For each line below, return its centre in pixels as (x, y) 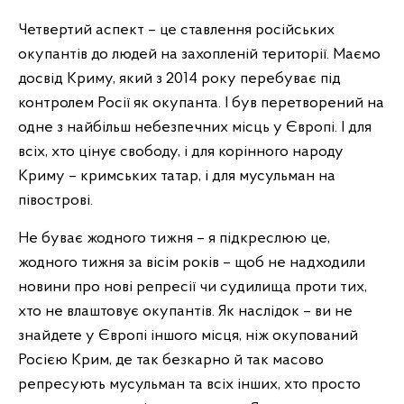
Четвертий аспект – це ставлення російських (176, 30)
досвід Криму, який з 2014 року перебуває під (179, 79)
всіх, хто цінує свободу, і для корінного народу (181, 152)
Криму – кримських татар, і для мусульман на (177, 176)
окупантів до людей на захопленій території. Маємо (199, 55)
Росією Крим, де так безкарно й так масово (171, 360)
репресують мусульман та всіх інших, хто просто (189, 385)
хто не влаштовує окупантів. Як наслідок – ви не (185, 312)
